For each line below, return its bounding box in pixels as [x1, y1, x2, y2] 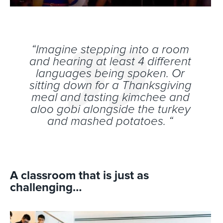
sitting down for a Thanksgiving [29, 79, 192, 92]
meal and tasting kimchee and [31, 91, 190, 104]
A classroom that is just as [10, 169, 149, 182]
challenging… [10, 181, 82, 194]
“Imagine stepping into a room [31, 43, 190, 56]
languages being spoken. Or [36, 67, 185, 80]
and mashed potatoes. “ [47, 115, 174, 127]
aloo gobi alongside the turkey [30, 103, 191, 115]
